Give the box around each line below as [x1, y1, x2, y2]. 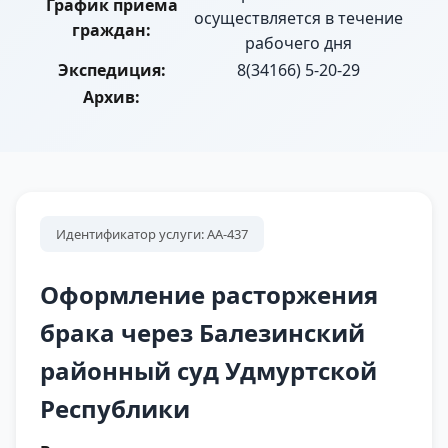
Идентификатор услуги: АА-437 [56, 225, 248, 244]
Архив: [83, 86, 140, 109]
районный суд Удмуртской [40, 354, 377, 388]
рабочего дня [245, 32, 352, 55]
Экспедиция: [57, 59, 166, 82]
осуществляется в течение [194, 7, 403, 30]
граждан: [72, 19, 151, 42]
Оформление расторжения [40, 278, 378, 312]
